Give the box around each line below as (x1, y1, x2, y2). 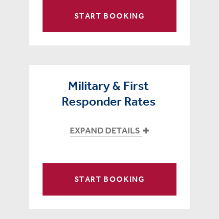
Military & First (68, 78, 149, 94)
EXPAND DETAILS (70, 125, 142, 136)
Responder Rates (61, 94, 155, 109)
